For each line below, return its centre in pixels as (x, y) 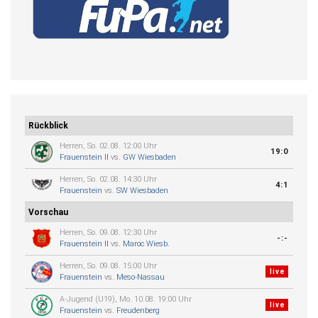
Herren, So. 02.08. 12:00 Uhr (108, 146)
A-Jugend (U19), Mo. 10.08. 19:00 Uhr (126, 299)
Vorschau (48, 212)
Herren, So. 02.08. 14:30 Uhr (108, 179)
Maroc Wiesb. (146, 243)
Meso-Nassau (141, 277)
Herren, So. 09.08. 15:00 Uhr (108, 265)
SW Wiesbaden (142, 190)
